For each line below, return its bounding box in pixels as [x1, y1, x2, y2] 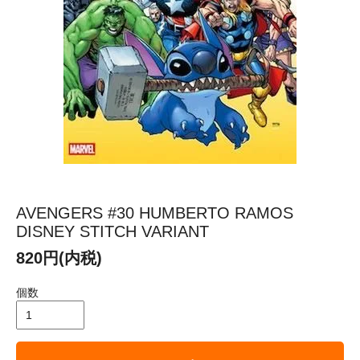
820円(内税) [16, 248, 102, 267]
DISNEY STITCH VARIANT [16, 222, 209, 240]
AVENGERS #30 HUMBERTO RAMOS [16, 203, 293, 222]
